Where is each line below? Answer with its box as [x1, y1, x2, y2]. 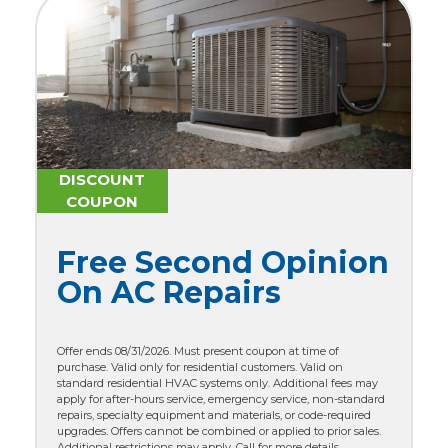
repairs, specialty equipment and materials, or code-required [57, 407, 371, 422]
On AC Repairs [57, 273, 281, 311]
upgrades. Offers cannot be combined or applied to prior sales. [57, 423, 381, 438]
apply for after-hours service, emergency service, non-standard [57, 391, 385, 406]
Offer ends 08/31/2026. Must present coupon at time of [57, 343, 339, 358]
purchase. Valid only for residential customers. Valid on [57, 359, 343, 374]
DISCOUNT [59, 170, 146, 190]
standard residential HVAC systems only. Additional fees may [57, 375, 378, 390]
